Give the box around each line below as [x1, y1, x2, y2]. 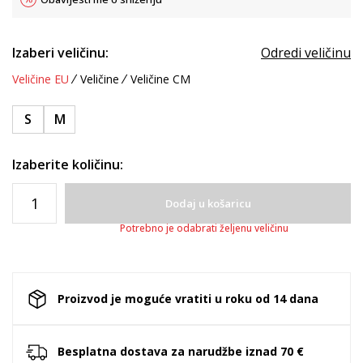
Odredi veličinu [261, 44, 351, 62]
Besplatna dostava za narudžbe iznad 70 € [58, 343, 304, 359]
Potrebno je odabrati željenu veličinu [119, 221, 288, 235]
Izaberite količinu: [12, 156, 123, 173]
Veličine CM [130, 71, 190, 87]
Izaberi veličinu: [12, 44, 109, 62]
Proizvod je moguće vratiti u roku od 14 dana [58, 290, 318, 306]
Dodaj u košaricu [164, 196, 251, 211]
